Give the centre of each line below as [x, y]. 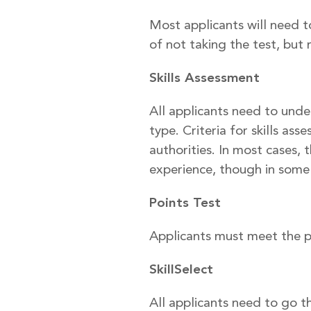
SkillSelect [181, 269]
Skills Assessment [204, 77]
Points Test [185, 202]
